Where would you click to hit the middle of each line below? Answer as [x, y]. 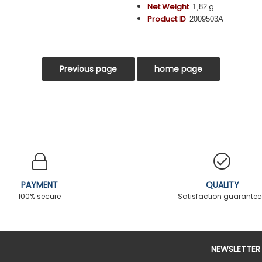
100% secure [40, 196]
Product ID [167, 19]
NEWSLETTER [236, 249]
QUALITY [222, 185]
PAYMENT [40, 185]
